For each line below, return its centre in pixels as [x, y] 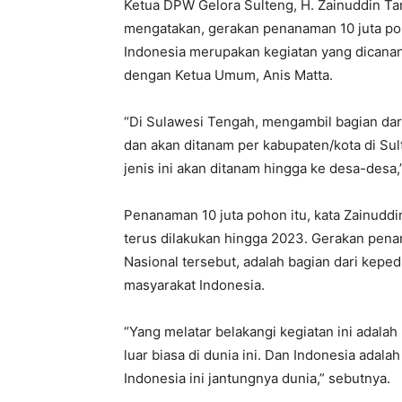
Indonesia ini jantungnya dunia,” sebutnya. [257, 378]
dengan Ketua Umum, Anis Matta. [228, 75]
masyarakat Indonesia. [194, 285]
